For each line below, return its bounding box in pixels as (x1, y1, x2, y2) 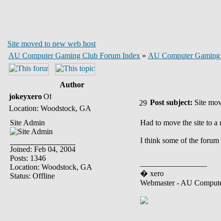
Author (59, 80, 84, 89)
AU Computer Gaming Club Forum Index (8, 51, 140, 60)
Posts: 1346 (10, 154, 46, 162)
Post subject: (150, 98, 192, 107)
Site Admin (10, 118, 45, 127)
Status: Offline (10, 172, 55, 180)
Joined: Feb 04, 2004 (10, 145, 75, 153)
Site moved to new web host (7, 39, 96, 48)
